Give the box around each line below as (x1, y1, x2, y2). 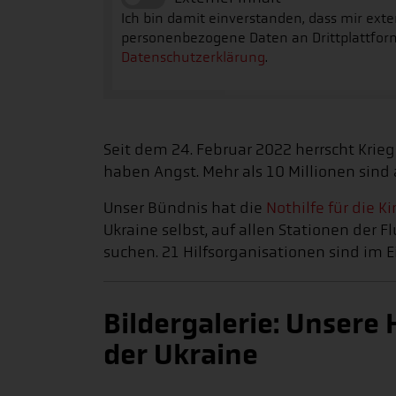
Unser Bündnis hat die (103, 199, 266, 217)
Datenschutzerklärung (121, 49, 265, 65)
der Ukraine (103, 338, 258, 372)
